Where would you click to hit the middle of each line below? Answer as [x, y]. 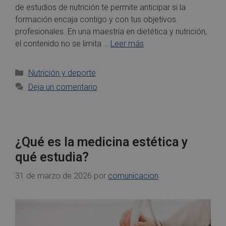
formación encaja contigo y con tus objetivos [96, 19]
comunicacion [133, 176]
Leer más [127, 43]
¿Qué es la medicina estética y [101, 142]
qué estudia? [52, 157]
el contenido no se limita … [63, 43]
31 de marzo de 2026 [53, 176]
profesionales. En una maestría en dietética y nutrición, [111, 31]
